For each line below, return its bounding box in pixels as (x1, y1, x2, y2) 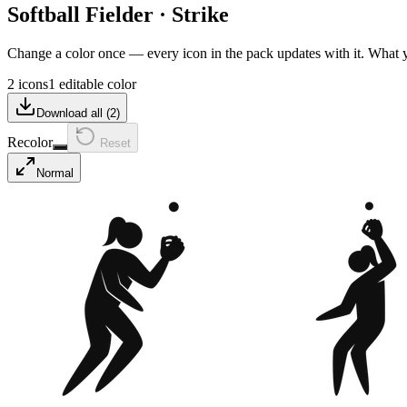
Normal (36, 165, 74, 180)
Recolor (7, 134, 53, 150)
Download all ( (36, 105, 110, 120)
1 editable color (48, 75, 136, 92)
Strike (172, 2, 229, 26)
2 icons (7, 75, 48, 92)
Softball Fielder (7, 2, 154, 26)
